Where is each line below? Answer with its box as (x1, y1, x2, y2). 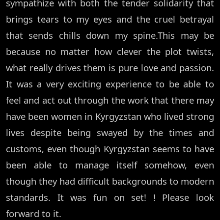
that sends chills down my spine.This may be (6, 29, 214, 42)
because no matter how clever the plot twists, (6, 45, 214, 58)
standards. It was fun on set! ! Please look (6, 191, 214, 204)
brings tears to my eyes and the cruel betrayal (6, 13, 214, 26)
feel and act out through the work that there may (6, 94, 214, 107)
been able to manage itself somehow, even (6, 159, 214, 171)
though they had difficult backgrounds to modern (6, 175, 214, 188)
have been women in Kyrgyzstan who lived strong (6, 110, 214, 123)
